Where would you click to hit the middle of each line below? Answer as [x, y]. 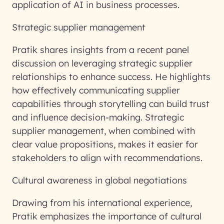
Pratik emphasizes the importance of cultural [107, 216]
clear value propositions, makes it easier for [105, 144]
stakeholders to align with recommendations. [107, 158]
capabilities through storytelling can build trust [111, 104]
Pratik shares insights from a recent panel [100, 50]
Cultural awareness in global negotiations [99, 180]
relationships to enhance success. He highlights [111, 77]
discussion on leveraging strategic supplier [102, 63]
